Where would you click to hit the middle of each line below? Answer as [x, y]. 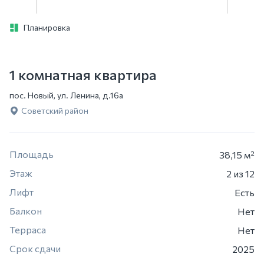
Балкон [26, 211]
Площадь [32, 154]
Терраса [28, 230]
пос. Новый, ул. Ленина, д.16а [66, 95]
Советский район [55, 110]
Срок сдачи [35, 248]
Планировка [47, 27]
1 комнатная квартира [83, 75]
